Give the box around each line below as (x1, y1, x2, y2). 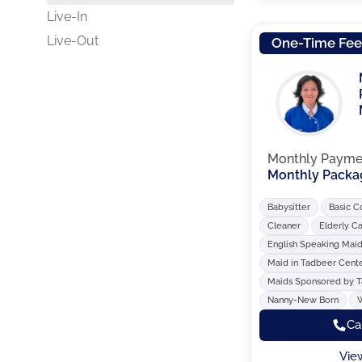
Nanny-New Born (267, 295, 339, 306)
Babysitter (267, 202, 311, 213)
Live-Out (47, 33, 99, 48)
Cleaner (267, 221, 301, 232)
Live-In (47, 9, 87, 24)
